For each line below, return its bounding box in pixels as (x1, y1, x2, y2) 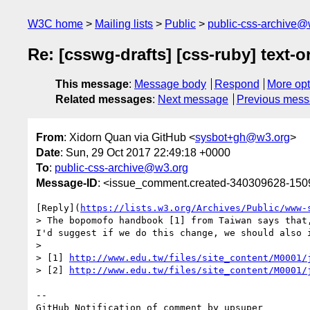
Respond (214, 78, 259, 91)
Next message (158, 93, 228, 106)
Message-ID (36, 176, 98, 189)
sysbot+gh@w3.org (195, 131, 290, 143)
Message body (134, 78, 206, 91)
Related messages (55, 93, 152, 106)
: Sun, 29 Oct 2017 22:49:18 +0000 (60, 146, 230, 158)
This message (55, 78, 129, 91)
